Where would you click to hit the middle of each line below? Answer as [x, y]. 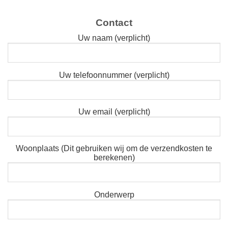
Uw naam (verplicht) [114, 38]
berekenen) [114, 158]
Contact [114, 22]
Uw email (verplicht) [114, 112]
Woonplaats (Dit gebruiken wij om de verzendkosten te [114, 149]
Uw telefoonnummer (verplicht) [114, 75]
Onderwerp [114, 194]
